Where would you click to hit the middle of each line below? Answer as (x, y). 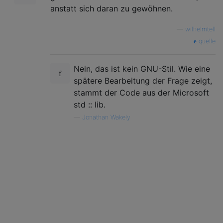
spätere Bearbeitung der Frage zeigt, (143, 80)
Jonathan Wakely (106, 117)
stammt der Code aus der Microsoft (141, 92)
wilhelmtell (200, 29)
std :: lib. (90, 104)
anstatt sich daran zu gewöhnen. (111, 8)
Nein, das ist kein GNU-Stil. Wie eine (142, 68)
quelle (206, 41)
